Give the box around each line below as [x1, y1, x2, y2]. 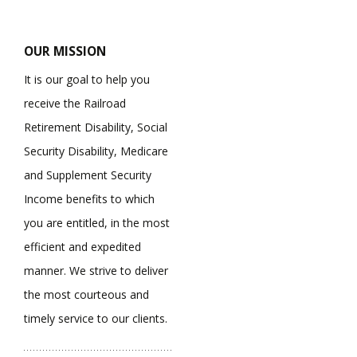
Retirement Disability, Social [24, 119, 167, 135]
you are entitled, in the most [24, 214, 170, 230]
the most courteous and [24, 286, 149, 302]
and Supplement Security [24, 167, 151, 182]
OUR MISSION [24, 42, 106, 60]
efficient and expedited [24, 238, 141, 254]
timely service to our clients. [24, 310, 167, 326]
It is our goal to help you [24, 71, 150, 87]
